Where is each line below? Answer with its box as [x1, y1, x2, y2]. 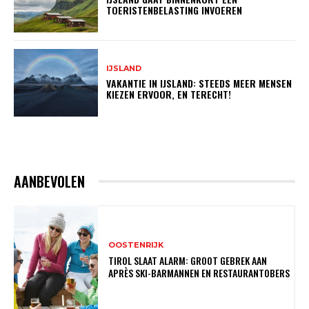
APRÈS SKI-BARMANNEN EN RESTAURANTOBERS [108, 265, 290, 280]
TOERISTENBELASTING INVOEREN [106, 3, 243, 18]
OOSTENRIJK [108, 239, 164, 250]
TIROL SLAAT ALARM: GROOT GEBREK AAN [108, 252, 268, 268]
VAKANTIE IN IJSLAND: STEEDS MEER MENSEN [106, 76, 292, 91]
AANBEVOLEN [14, 170, 85, 192]
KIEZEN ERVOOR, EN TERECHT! [106, 87, 232, 102]
